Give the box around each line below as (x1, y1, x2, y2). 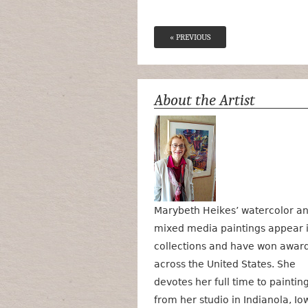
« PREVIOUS (170, 32, 210, 42)
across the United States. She (154, 258, 296, 270)
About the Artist (154, 91, 255, 110)
